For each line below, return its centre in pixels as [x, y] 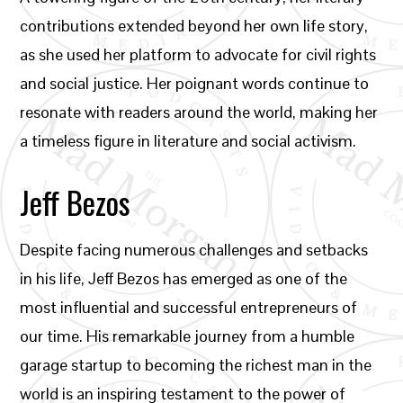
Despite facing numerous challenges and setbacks [194, 250]
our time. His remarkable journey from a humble [188, 336]
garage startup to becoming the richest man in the [196, 365]
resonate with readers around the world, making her [199, 112]
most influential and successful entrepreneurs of [189, 307]
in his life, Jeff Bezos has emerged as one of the [184, 278]
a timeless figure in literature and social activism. [188, 141]
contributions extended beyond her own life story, [194, 26]
